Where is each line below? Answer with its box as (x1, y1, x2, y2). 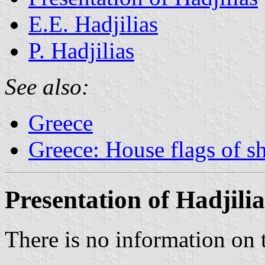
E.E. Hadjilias (28, 11, 158, 37)
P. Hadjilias (28, 37, 134, 63)
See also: (5, 73, 89, 99)
